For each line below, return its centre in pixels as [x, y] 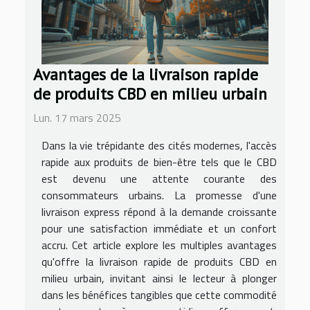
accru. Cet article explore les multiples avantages [159, 245]
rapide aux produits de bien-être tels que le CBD [159, 162]
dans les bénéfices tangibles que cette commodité [159, 294]
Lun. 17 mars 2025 [77, 117]
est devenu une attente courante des [159, 178]
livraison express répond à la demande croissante [159, 211]
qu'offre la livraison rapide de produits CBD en [159, 261]
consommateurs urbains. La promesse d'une [159, 195]
